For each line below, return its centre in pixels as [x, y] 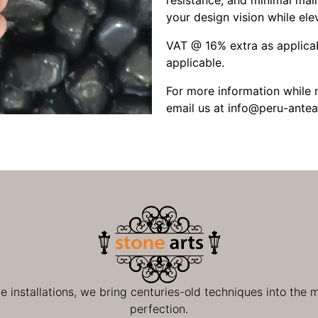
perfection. [159, 308]
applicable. [195, 63]
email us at [197, 108]
